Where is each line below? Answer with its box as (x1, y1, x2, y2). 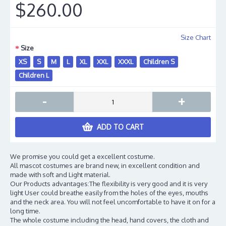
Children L (19, 71, 49, 79)
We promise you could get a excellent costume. (10, 152, 155, 160)
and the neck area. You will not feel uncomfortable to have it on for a (10, 198, 215, 206)
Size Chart (181, 33, 211, 41)
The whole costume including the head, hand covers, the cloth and (10, 216, 209, 224)
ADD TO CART (97, 123, 144, 131)
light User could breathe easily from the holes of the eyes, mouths (10, 189, 208, 197)
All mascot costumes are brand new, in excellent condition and (10, 161, 200, 169)
